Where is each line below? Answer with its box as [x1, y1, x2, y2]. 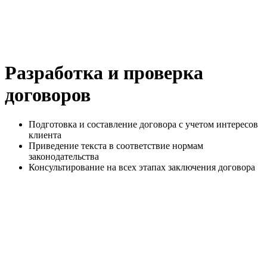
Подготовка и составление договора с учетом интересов [29, 119, 258, 129]
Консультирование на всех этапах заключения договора [29, 162, 255, 172]
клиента [29, 129, 61, 140]
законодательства [29, 151, 99, 162]
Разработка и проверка [5, 62, 203, 84]
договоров [5, 84, 91, 106]
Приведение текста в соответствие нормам [29, 140, 203, 151]
